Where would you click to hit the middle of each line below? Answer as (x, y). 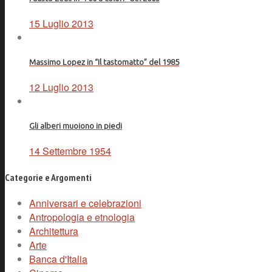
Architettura (54, 231)
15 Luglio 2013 (61, 23)
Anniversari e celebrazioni (85, 203)
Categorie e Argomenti (48, 177)
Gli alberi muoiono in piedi (76, 126)
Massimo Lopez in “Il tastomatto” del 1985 (104, 62)
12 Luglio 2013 (61, 87)
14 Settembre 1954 (70, 151)
